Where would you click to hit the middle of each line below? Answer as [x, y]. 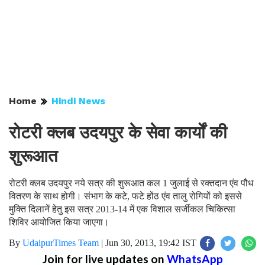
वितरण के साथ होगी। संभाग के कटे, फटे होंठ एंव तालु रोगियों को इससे [125, 196]
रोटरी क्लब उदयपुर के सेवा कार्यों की [118, 132]
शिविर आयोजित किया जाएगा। [59, 222]
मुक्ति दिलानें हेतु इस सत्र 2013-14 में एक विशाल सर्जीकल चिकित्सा [122, 209]
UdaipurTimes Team [61, 243]
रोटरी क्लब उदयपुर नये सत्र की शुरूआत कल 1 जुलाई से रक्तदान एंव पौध [131, 183]
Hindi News [78, 101]
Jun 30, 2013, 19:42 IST [151, 243]
